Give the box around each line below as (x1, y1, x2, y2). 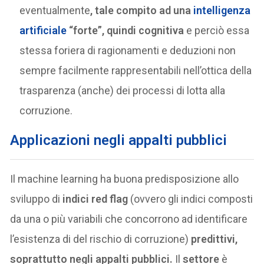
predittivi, (189, 233, 238, 246)
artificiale (19, 24, 67, 37)
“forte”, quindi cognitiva (67, 24, 184, 37)
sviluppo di (10, 193, 63, 206)
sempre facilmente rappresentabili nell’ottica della (19, 64, 252, 77)
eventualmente (19, 4, 91, 17)
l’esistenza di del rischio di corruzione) (10, 233, 189, 246)
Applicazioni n (10, 132, 102, 149)
